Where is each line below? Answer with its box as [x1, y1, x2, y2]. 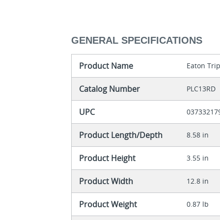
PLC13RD [187, 84, 216, 94]
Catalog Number [79, 83, 140, 95]
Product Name [79, 60, 134, 72]
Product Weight [79, 199, 137, 210]
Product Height [79, 153, 136, 164]
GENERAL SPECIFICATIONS [71, 35, 203, 46]
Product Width [79, 176, 134, 187]
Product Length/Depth [79, 130, 163, 141]
